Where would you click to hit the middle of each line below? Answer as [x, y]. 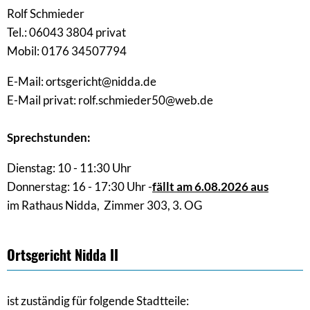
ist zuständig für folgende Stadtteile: [98, 300]
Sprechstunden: [49, 137]
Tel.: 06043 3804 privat [66, 32]
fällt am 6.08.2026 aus [210, 186]
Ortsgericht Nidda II [63, 254]
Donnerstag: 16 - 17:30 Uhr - [80, 186]
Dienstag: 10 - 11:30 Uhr [69, 167]
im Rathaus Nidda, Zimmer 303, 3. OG [104, 205]
